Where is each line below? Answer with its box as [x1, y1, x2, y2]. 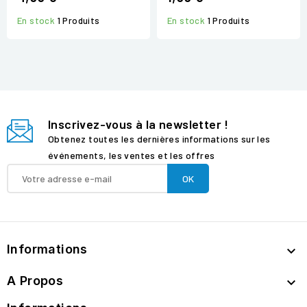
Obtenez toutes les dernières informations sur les [48, 133, 271, 145]
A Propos [7, 273, 64, 288]
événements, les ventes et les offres [48, 149, 215, 162]
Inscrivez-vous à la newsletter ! [48, 116, 229, 132]
